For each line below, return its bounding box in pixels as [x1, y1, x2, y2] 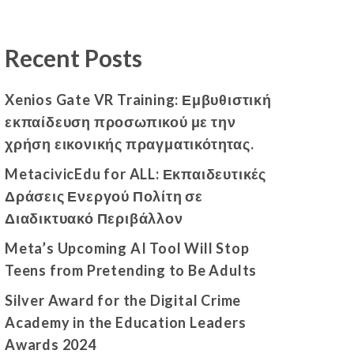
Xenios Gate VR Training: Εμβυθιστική [5, 90, 272, 108]
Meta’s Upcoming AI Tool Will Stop [5, 239, 250, 257]
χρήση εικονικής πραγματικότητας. [5, 134, 254, 153]
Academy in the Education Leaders [5, 313, 247, 331]
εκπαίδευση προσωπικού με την [5, 112, 236, 130]
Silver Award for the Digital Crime [5, 291, 242, 309]
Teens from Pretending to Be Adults [5, 261, 258, 279]
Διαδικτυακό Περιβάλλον [5, 209, 183, 227]
